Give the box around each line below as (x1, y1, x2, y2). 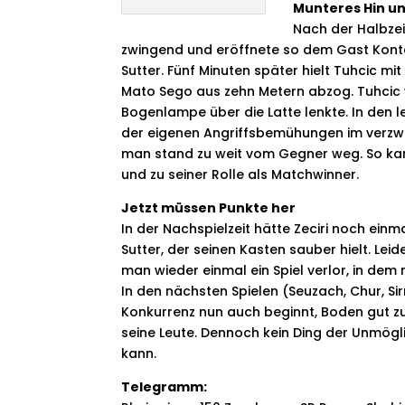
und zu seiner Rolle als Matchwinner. (121, 165, 360, 184)
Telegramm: (121, 378, 208, 397)
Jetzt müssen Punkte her (121, 199, 297, 218)
